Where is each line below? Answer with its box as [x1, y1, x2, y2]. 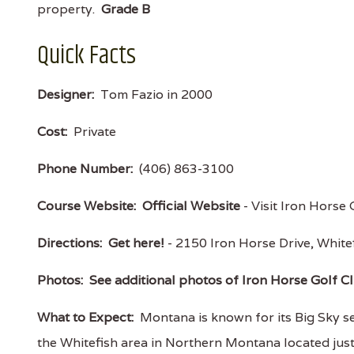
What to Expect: [37, 309, 134, 326]
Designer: [37, 86, 94, 103]
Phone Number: [37, 160, 133, 177]
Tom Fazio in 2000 [94, 86, 213, 103]
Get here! [108, 235, 164, 251]
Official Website [142, 198, 240, 214]
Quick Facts [37, 36, 136, 75]
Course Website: [37, 198, 136, 214]
